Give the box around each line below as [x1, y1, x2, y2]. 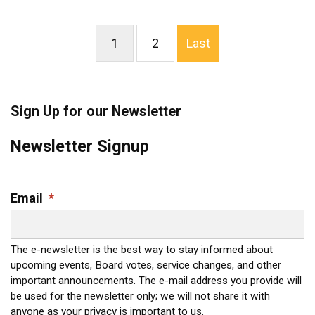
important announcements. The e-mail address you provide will [11, 274, 302, 288]
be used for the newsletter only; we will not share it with [11, 290, 270, 303]
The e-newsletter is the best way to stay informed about [11, 243, 273, 257]
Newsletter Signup [11, 136, 149, 157]
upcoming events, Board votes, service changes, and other [11, 259, 281, 272]
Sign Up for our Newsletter [11, 103, 181, 120]
